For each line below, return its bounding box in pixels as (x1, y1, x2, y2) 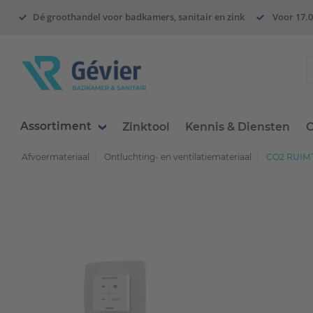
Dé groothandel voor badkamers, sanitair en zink (33, 11, 245, 23)
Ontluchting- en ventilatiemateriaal (103, 152, 252, 163)
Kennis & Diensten (185, 120, 291, 134)
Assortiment (20, 119, 92, 133)
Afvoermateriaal (21, 152, 89, 163)
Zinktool (122, 120, 170, 134)
